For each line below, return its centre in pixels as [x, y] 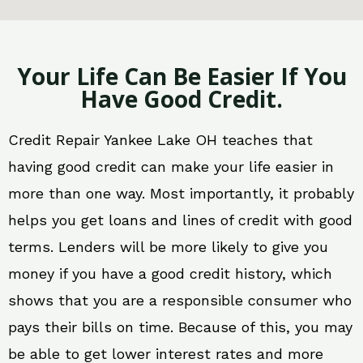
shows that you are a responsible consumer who [180, 301]
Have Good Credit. [181, 99]
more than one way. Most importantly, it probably [181, 194]
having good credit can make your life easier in [171, 167]
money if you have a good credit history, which [170, 274]
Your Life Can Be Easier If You [181, 77]
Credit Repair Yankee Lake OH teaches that [160, 140]
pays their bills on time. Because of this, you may [180, 327]
